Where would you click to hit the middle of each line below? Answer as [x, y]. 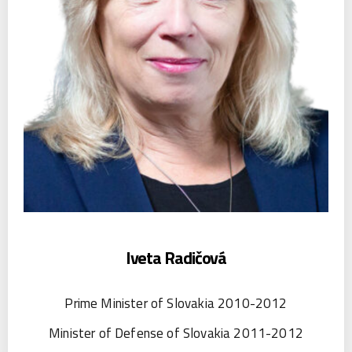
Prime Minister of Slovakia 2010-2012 [176, 303]
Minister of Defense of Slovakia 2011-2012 [176, 333]
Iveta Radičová [176, 257]
